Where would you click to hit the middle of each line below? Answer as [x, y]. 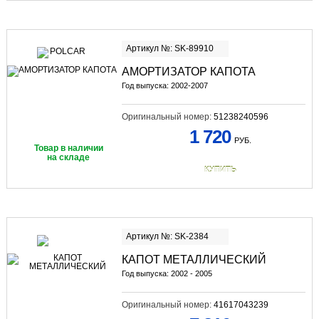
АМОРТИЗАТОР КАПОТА [188, 71]
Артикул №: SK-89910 [169, 48]
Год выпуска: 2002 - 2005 [167, 273]
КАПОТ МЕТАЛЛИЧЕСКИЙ [194, 259]
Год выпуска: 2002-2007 [164, 85]
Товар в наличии [68, 148]
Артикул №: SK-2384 [167, 236]
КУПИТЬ [220, 169]
